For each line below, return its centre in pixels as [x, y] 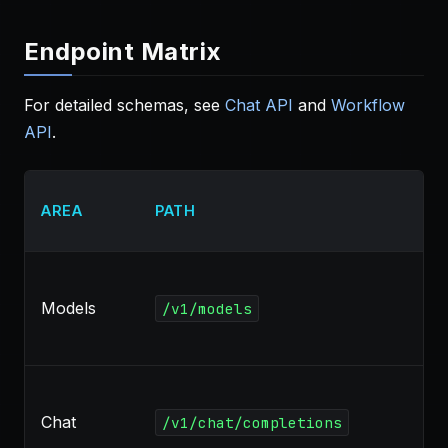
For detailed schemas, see [124, 105]
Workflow [368, 105]
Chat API [259, 105]
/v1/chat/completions [251, 422]
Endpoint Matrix [123, 51]
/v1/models [206, 308]
